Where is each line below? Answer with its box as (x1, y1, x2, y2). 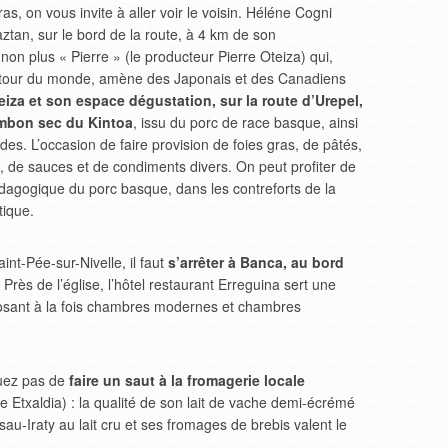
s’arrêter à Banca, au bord (168, 252, 344, 272)
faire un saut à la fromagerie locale (69, 370, 305, 390)
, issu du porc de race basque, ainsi (133, 112, 358, 132)
